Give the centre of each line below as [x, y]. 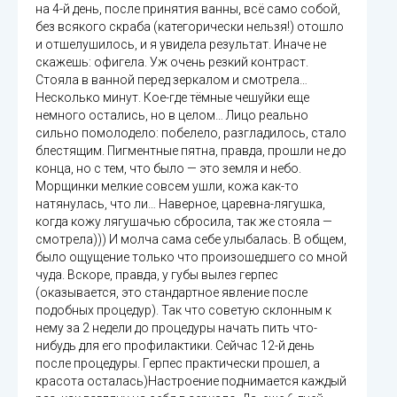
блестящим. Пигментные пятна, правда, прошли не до [191, 150]
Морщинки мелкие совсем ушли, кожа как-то [167, 186]
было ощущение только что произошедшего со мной [191, 257]
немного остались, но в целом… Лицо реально [172, 115]
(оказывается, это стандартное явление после [171, 292]
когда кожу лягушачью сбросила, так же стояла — [184, 221]
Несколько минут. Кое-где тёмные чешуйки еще [172, 97]
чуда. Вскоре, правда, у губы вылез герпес [157, 274]
